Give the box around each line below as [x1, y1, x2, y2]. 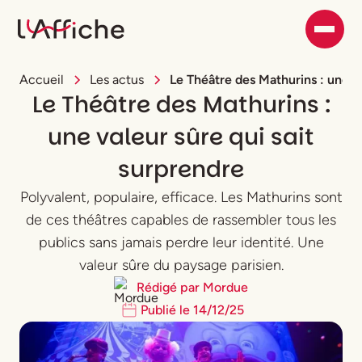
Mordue [203, 280, 248, 295]
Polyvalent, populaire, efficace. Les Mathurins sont [19, 188, 343, 206]
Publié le [141, 302, 193, 318]
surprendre [118, 154, 244, 185]
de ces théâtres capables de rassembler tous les [26, 211, 336, 229]
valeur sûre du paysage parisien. [78, 256, 284, 274]
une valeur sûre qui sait [48, 121, 314, 153]
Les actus [90, 72, 144, 87]
